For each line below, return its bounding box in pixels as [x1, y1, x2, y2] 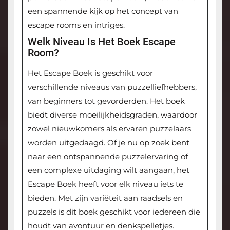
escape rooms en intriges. [27, 20, 125, 30]
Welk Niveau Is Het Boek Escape [27, 35, 176, 48]
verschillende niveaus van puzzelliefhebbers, [27, 82, 197, 92]
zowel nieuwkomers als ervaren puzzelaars [27, 124, 191, 134]
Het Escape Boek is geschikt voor [27, 68, 153, 79]
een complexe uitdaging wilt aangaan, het [27, 165, 189, 176]
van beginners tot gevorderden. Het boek [27, 96, 185, 106]
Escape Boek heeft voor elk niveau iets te [27, 179, 183, 189]
